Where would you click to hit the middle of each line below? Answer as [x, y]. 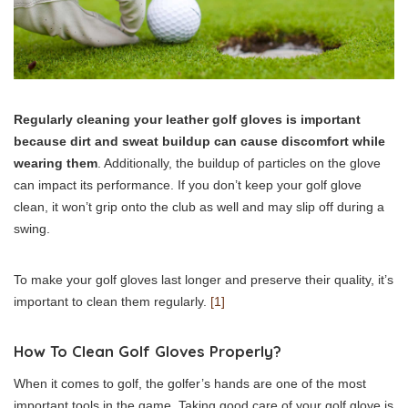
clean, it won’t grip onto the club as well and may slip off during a [199, 206]
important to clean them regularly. [112, 301]
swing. [32, 228]
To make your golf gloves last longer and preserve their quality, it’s [204, 279]
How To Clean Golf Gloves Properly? [148, 351]
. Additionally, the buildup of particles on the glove [239, 163]
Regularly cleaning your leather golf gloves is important [187, 119]
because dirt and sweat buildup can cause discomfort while [199, 141]
